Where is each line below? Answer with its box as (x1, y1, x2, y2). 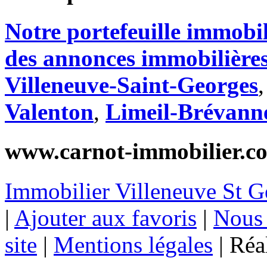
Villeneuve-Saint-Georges (5, 72, 258, 98)
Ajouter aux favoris (14, 204, 197, 231)
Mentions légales (54, 231, 213, 257)
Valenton (5, 99, 94, 125)
